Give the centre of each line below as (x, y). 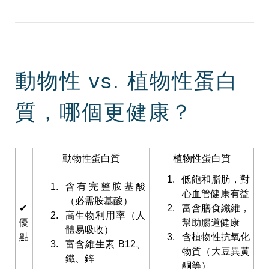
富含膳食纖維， (216, 208)
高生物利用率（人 (105, 215)
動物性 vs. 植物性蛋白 (127, 81)
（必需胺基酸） (99, 201)
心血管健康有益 (215, 194)
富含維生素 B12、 (105, 244)
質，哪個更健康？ (104, 113)
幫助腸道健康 (210, 222)
